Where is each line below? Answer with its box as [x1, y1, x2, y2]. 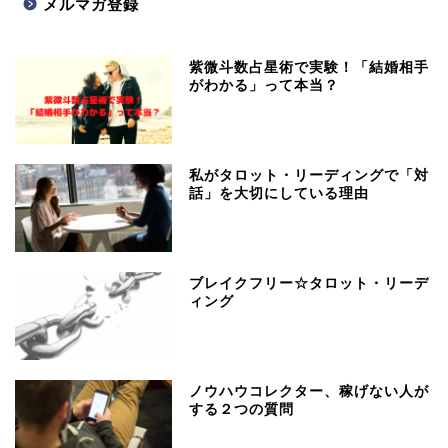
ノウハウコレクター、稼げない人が [189, 384, 430, 400]
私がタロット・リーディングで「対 [189, 167, 430, 183]
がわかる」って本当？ [189, 77, 340, 93]
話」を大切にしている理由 [189, 185, 370, 201]
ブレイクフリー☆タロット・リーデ [189, 276, 430, 292]
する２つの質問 [189, 402, 295, 418]
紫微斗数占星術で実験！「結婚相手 [189, 59, 430, 75]
